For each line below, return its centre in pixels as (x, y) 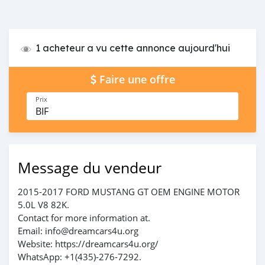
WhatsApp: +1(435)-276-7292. (80, 256)
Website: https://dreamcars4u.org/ (88, 243)
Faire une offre (137, 79)
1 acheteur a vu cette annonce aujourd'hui (133, 48)
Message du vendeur (90, 167)
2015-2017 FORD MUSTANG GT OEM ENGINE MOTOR (129, 191)
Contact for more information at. (84, 217)
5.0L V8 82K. (43, 204)
